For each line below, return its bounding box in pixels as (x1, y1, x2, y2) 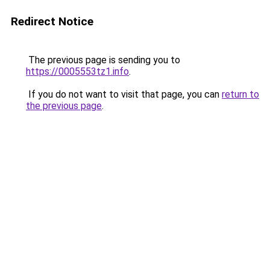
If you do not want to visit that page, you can (26, 89, 222, 100)
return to (222, 89, 259, 100)
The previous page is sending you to (26, 54, 180, 66)
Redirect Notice (11, 14, 93, 28)
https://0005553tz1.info (26, 66, 129, 77)
